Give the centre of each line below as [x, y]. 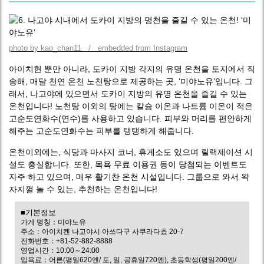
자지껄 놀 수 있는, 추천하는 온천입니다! [83, 189]
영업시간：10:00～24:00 [60, 250]
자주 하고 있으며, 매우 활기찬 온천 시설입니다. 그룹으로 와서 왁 [129, 177]
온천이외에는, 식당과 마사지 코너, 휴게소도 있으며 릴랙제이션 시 [131, 152]
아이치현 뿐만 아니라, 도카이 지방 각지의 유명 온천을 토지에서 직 [132, 69]
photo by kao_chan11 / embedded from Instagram [98, 48]
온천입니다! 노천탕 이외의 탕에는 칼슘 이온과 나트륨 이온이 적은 [131, 106]
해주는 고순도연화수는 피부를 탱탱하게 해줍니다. [101, 131]
